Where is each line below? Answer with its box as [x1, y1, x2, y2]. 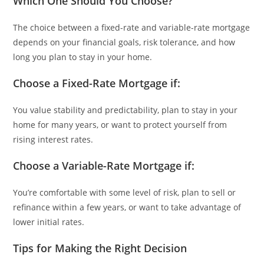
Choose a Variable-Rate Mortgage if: [13, 158, 195, 173]
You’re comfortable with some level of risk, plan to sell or [13, 186, 236, 198]
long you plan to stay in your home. [13, 51, 153, 62]
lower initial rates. [13, 216, 85, 227]
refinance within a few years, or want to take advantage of [13, 201, 242, 213]
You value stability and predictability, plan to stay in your [13, 104, 238, 115]
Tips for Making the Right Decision [13, 240, 187, 255]
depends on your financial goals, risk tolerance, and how [13, 36, 236, 48]
